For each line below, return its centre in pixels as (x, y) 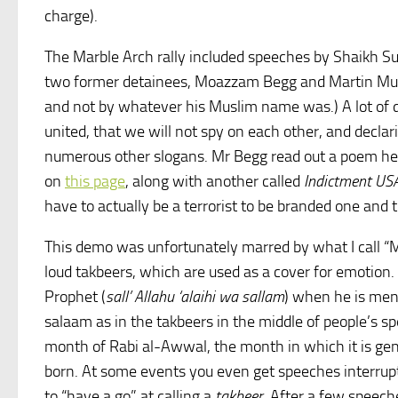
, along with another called (215, 181)
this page (95, 181)
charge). (71, 16)
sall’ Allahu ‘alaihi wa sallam (195, 297)
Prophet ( (75, 297)
